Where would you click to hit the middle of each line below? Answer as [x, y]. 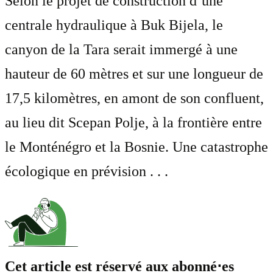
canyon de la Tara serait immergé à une [121, 49]
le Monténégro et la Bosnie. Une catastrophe [136, 147]
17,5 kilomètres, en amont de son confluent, [134, 98]
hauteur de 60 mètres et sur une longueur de [134, 73]
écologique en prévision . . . [87, 171]
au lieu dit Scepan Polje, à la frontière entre [133, 122]
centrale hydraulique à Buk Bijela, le [114, 25]
